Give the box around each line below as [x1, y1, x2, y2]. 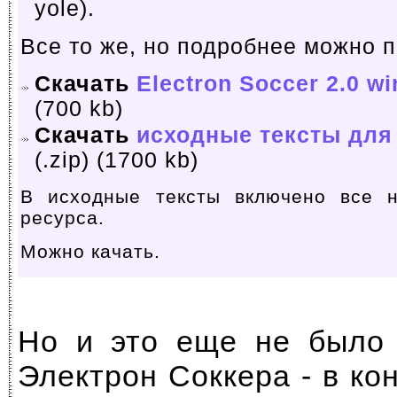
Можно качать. [20, 241, 160, 261]
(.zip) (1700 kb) [35, 148, 198, 172]
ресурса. [20, 207, 105, 228]
